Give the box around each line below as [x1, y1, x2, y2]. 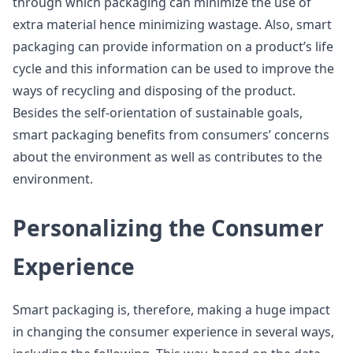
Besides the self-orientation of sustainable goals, [13, 104, 303, 121]
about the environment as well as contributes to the [13, 148, 322, 165]
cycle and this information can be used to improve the [13, 60, 334, 77]
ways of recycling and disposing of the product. [13, 82, 295, 99]
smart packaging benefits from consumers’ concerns [13, 126, 329, 143]
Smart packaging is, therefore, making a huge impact [13, 301, 330, 318]
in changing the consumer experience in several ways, [13, 323, 334, 340]
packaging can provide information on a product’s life [13, 38, 333, 55]
